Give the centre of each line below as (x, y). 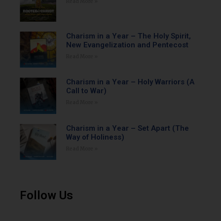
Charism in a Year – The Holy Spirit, (128, 36)
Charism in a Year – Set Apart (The (127, 128)
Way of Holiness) (95, 137)
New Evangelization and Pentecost (127, 45)
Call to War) (86, 91)
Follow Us (46, 196)
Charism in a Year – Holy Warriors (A (130, 82)
